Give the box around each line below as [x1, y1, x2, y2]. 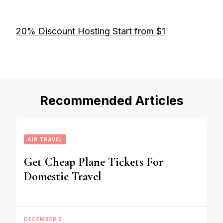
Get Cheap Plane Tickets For [24, 155, 163, 169]
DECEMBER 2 [24, 216, 62, 222]
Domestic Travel [24, 169, 102, 184]
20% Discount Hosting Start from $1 [16, 26, 165, 36]
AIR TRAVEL [27, 136, 63, 142]
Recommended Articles [39, 93, 184, 108]
